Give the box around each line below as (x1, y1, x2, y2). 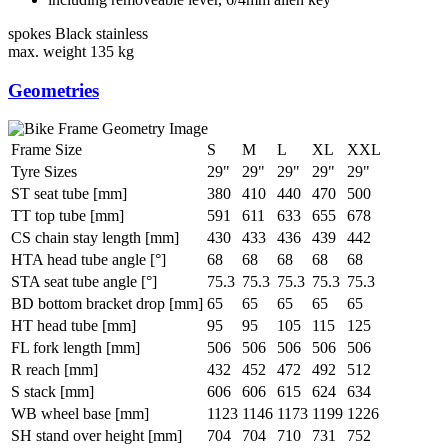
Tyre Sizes (11, 163, 77, 181)
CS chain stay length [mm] (11, 229, 179, 247)
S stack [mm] (11, 383, 94, 401)
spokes (8, 24, 51, 42)
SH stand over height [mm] (11, 427, 182, 445)
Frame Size (11, 141, 82, 159)
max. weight (8, 42, 86, 60)
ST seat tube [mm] (11, 185, 127, 203)
